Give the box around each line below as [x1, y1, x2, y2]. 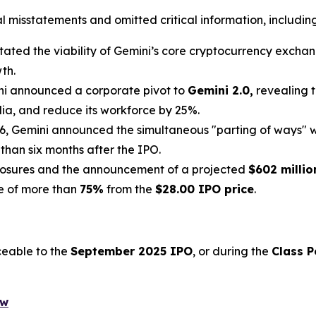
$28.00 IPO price [155, 181, 254, 196]
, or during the [193, 243, 272, 258]
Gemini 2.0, [188, 83, 253, 97]
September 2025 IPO [71, 243, 193, 258]
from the [104, 181, 155, 196]
